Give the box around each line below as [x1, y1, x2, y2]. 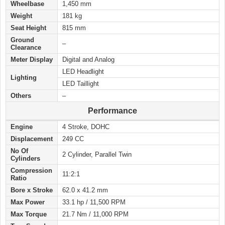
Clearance [11, 44, 41, 52]
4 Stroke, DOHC [62, 123, 109, 131]
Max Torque [11, 210, 47, 218]
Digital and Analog [62, 56, 115, 64]
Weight [11, 12, 32, 20]
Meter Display [11, 56, 53, 64]
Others [11, 92, 31, 100]
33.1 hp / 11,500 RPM [62, 198, 126, 206]
